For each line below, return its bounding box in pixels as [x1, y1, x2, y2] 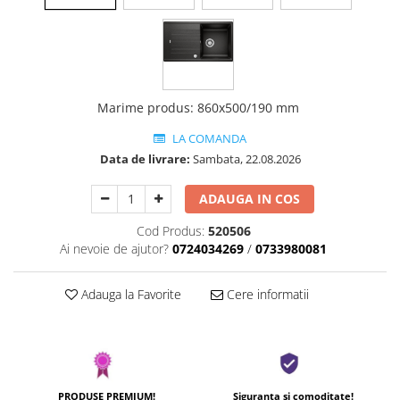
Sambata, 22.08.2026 [189, 151, 301, 168]
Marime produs [97, 99, 190, 117]
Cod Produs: [136, 222, 204, 240]
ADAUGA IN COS [199, 190, 301, 208]
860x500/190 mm [197, 99, 299, 117]
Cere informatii [222, 286, 309, 304]
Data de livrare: [99, 151, 190, 168]
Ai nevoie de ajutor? [60, 240, 169, 258]
